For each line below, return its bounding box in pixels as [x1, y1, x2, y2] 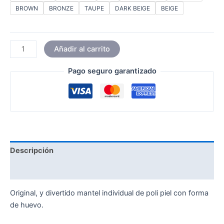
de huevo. [10, 200, 43, 209]
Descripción [10, 146, 53, 155]
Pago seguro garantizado [67, 66, 156, 76]
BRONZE [49, 4, 73, 12]
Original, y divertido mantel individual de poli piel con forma [10, 188, 208, 197]
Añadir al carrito [53, 44, 110, 53]
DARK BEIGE [115, 4, 150, 12]
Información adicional [10, 165, 86, 174]
